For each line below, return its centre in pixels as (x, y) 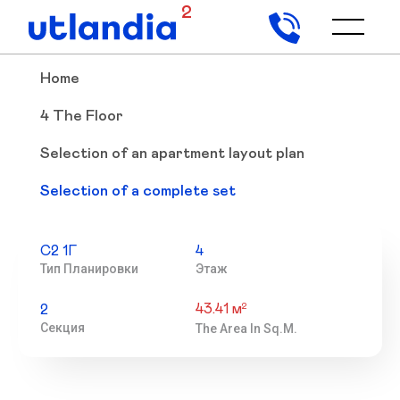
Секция (62, 328)
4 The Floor (82, 117)
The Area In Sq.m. (246, 329)
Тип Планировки (89, 269)
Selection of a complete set (138, 192)
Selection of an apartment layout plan (172, 154)
